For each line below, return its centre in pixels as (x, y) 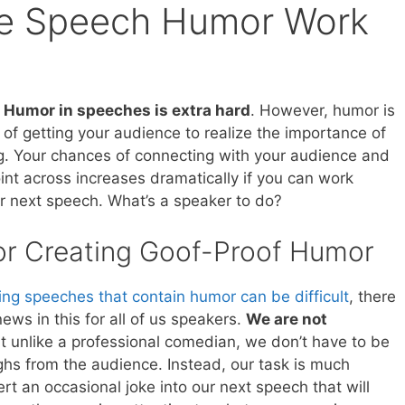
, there (372, 297)
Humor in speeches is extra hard (127, 110)
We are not (286, 320)
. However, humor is (322, 110)
